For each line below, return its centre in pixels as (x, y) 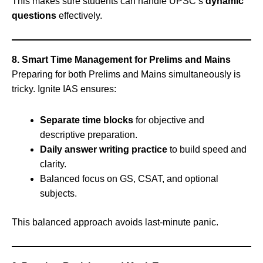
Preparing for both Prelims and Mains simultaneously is (126, 74)
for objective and (169, 120)
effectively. (79, 15)
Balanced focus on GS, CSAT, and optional (129, 178)
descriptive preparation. (89, 134)
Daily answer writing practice (104, 149)
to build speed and (207, 149)
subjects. (58, 193)
